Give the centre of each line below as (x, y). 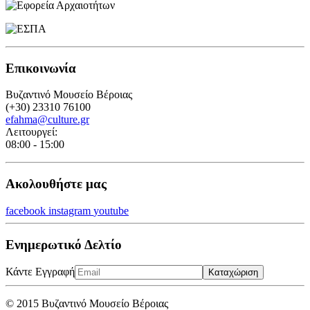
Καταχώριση (233, 273)
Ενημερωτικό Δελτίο (64, 244)
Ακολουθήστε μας (56, 184)
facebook (26, 210)
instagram (70, 210)
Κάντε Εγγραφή (40, 272)
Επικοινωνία (41, 68)
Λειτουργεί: (31, 132)
